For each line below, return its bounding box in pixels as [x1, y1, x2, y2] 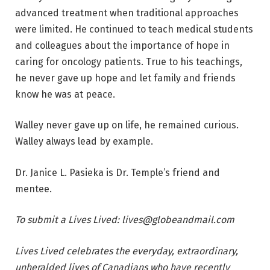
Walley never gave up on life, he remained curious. [15, 119, 239, 131]
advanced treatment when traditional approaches [15, 7, 239, 19]
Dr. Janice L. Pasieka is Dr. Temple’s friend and [15, 166, 220, 178]
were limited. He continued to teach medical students [15, 23, 253, 35]
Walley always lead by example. [15, 136, 153, 148]
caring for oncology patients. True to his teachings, [15, 55, 242, 67]
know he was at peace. [15, 88, 115, 100]
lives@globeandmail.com [122, 214, 234, 226]
